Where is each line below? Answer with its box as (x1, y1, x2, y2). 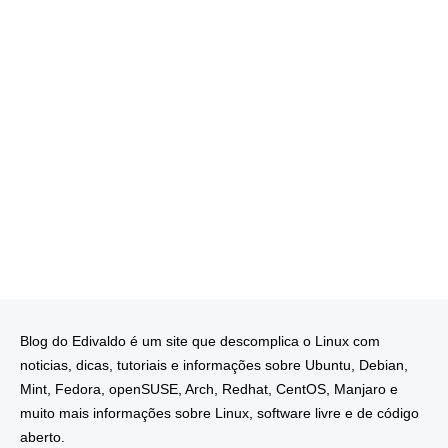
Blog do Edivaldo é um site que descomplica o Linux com (20, 333, 380, 350)
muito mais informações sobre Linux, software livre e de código (20, 405, 419, 422)
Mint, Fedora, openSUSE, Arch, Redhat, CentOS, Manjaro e (20, 381, 398, 398)
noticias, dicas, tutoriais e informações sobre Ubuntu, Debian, (20, 357, 408, 374)
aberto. (20, 429, 65, 446)
